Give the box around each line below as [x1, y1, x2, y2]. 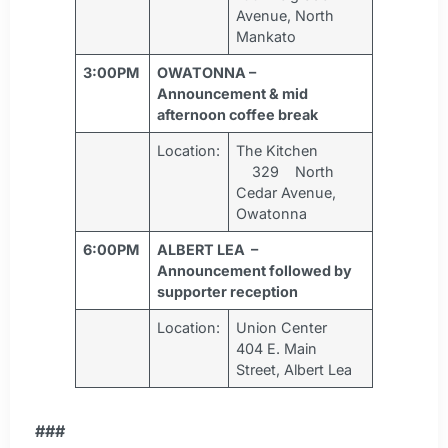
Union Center [236, 319, 328, 337]
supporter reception [157, 283, 299, 301]
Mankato [236, 28, 297, 46]
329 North [236, 163, 335, 181]
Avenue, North [236, 7, 335, 25]
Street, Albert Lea [236, 361, 353, 379]
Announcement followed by [157, 262, 353, 280]
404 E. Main [236, 340, 318, 358]
